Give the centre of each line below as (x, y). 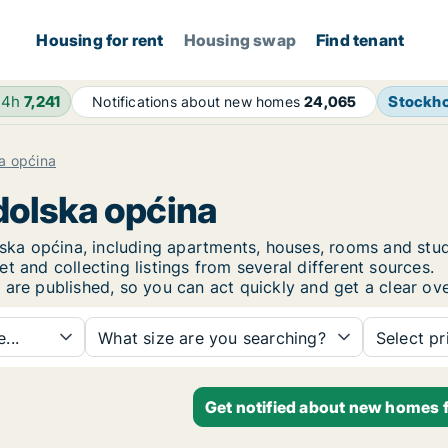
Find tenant (360, 40)
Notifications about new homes (198, 101)
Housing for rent (100, 40)
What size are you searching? (212, 338)
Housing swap (240, 40)
